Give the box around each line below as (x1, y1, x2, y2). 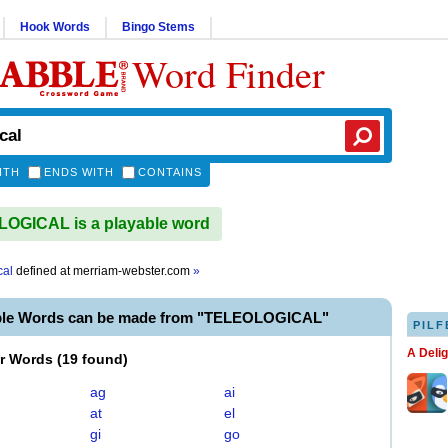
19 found (62, 351, 123, 367)
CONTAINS (138, 166, 202, 178)
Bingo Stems (122, 20, 195, 34)
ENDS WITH (44, 166, 114, 178)
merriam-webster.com (73, 264, 193, 278)
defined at (13, 264, 73, 278)
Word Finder (132, 48, 325, 99)
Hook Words (20, 20, 90, 34)
